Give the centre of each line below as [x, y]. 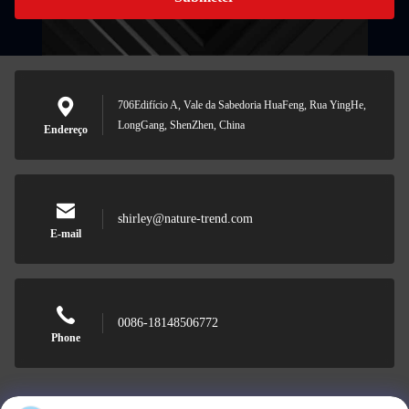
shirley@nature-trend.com [185, 219]
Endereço [66, 130]
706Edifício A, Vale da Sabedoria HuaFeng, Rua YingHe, [242, 105]
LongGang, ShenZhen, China [181, 125]
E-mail [66, 234]
